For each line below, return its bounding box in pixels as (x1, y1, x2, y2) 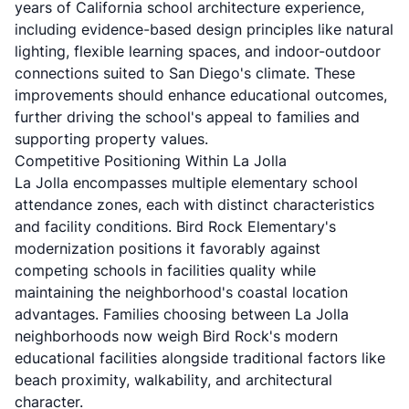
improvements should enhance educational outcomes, (15, 86, 387, 104)
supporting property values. (15, 130, 208, 148)
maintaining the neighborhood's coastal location (15, 283, 348, 301)
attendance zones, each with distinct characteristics (15, 195, 374, 214)
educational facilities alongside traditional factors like (15, 349, 385, 367)
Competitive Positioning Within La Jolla (15, 152, 287, 170)
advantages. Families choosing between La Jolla (15, 305, 349, 323)
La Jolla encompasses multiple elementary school (15, 173, 358, 192)
